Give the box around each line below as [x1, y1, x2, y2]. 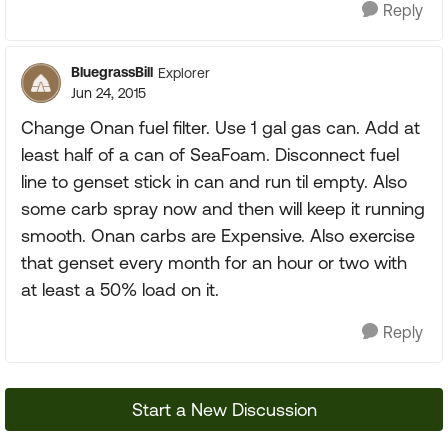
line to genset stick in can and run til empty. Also [21, 171, 407, 192]
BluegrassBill [71, 64, 153, 80]
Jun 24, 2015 [71, 85, 146, 101]
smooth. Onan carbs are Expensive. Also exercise [21, 225, 415, 246]
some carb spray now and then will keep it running [21, 198, 425, 219]
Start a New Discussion [131, 399, 317, 420]
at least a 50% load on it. [21, 279, 219, 300]
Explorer [158, 64, 210, 81]
